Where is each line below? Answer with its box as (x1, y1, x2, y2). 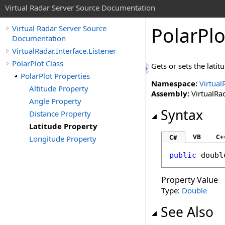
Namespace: (151, 78, 197, 88)
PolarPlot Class (12, 58, 63, 68)
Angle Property (29, 96, 81, 106)
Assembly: (151, 88, 189, 98)
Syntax (161, 106, 203, 124)
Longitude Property (29, 134, 96, 144)
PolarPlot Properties (21, 71, 90, 81)
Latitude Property (29, 121, 97, 131)
